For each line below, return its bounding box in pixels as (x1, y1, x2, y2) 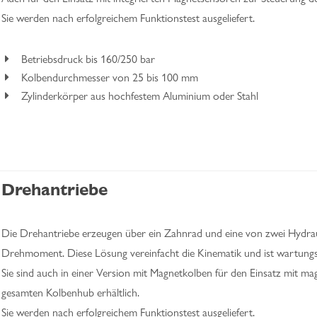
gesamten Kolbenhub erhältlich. (1, 286, 139, 299)
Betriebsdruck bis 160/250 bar (21, 52, 155, 66)
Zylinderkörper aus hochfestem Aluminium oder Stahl (21, 89, 258, 103)
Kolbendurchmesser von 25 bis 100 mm (21, 71, 198, 84)
